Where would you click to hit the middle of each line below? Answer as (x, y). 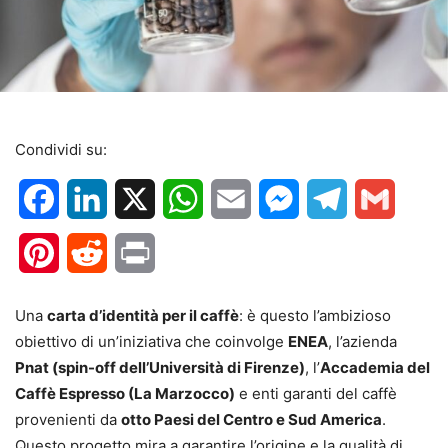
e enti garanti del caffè (316, 394)
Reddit (131, 253)
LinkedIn (138, 199)
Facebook (96, 199)
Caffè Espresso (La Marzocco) (125, 394)
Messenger (340, 199)
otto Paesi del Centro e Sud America (251, 420)
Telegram (382, 199)
